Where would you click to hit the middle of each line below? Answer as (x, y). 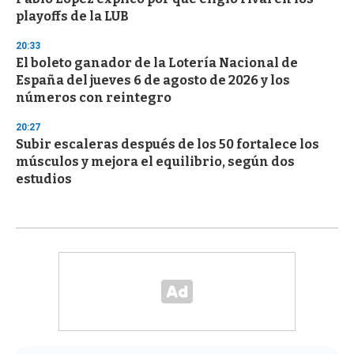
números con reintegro (94, 97)
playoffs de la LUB (72, 16)
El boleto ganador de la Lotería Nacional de (157, 62)
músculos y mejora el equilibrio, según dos (155, 161)
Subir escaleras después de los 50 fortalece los (168, 144)
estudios (44, 179)
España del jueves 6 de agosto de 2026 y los (153, 80)
